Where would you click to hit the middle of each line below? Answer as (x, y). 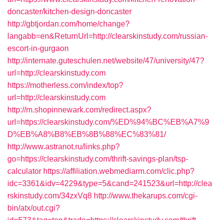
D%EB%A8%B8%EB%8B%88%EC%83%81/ (87, 134)
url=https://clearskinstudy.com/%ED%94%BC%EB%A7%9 (108, 122)
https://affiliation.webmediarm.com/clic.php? (119, 171)
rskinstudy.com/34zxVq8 (50, 196)
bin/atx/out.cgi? (34, 208)
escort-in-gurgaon (38, 48)
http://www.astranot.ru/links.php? (64, 147)
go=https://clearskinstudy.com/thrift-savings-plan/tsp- (98, 159)
